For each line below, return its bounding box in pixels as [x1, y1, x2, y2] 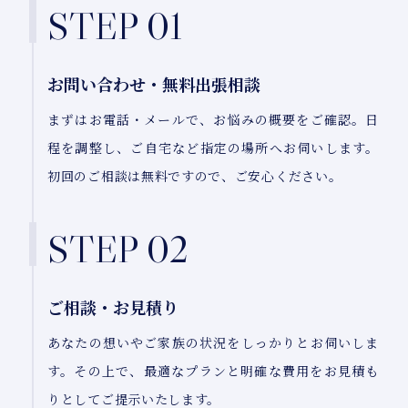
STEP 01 [47, 2, 182, 50]
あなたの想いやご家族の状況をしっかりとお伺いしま [47, 333, 379, 352]
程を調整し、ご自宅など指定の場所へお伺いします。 [47, 138, 379, 158]
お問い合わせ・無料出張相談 [47, 72, 260, 97]
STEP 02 [47, 225, 189, 273]
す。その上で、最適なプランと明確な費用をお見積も [47, 362, 379, 381]
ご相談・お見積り [47, 295, 178, 320]
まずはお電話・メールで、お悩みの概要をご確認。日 [47, 110, 379, 129]
